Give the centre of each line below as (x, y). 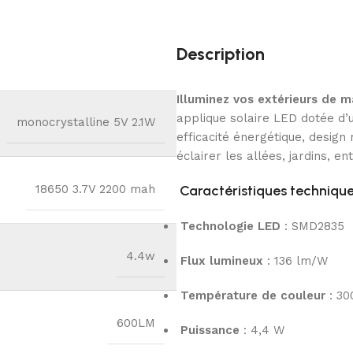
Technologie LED (230, 227)
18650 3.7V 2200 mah (95, 190)
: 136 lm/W (295, 261)
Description (221, 54)
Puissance (210, 331)
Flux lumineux (222, 261)
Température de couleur (253, 296)
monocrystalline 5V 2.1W (86, 123)
